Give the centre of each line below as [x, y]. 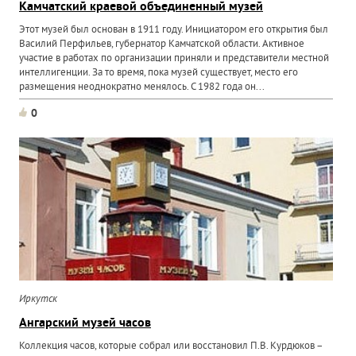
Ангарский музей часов [85, 323]
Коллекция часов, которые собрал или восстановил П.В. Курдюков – [171, 346]
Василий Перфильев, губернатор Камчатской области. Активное [162, 44]
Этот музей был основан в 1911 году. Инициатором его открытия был [174, 30]
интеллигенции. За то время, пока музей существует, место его [159, 73]
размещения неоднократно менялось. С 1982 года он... [142, 87]
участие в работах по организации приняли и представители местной [174, 59]
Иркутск [39, 300]
